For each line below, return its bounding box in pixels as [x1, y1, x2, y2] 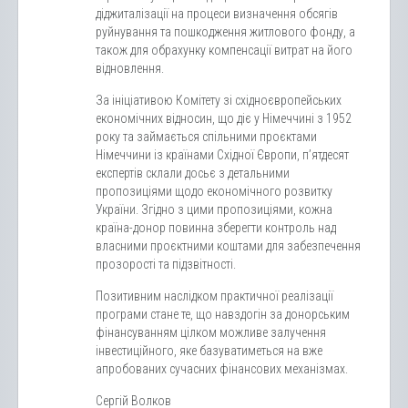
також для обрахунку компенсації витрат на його [96, 42, 352, 57]
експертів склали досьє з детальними [96, 165, 290, 180]
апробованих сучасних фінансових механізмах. [96, 361, 348, 376]
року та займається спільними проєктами [96, 128, 317, 144]
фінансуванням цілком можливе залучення [96, 324, 326, 340]
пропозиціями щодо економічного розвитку [96, 183, 332, 199]
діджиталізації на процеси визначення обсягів [96, 5, 338, 21]
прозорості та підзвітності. [96, 256, 236, 271]
